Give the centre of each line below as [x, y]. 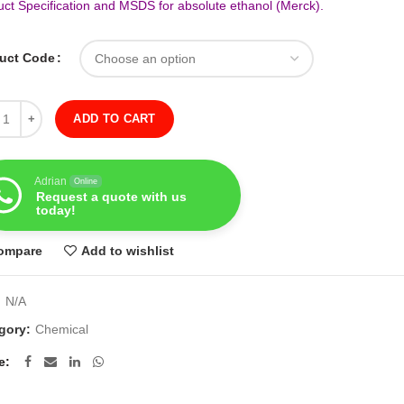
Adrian [51, 181]
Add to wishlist [128, 251]
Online [86, 181]
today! [56, 210]
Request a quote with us [112, 197]
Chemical [62, 329]
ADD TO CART [115, 119]
